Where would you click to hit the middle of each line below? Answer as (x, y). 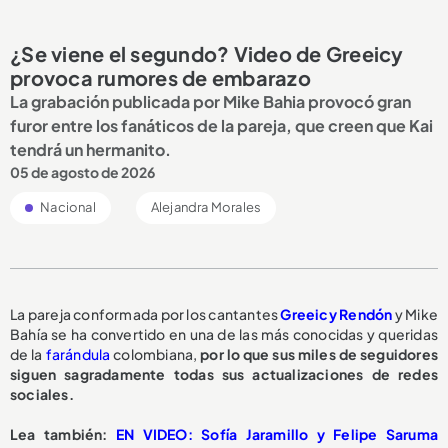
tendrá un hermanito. (90, 150)
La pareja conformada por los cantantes (145, 314)
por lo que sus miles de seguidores (319, 354)
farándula (78, 354)
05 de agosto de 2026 (82, 172)
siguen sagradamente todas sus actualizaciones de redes (224, 374)
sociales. (42, 394)
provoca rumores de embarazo (160, 78)
